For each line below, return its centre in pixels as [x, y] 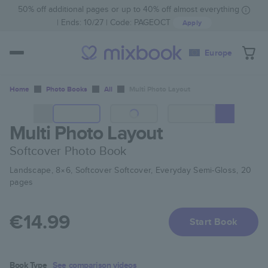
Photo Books [67, 89]
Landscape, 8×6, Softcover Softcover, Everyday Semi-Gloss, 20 [131, 170]
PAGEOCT [152, 22]
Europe [218, 52]
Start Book [214, 222]
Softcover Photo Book [68, 150]
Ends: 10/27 [82, 22]
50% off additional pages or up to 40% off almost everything [129, 9]
